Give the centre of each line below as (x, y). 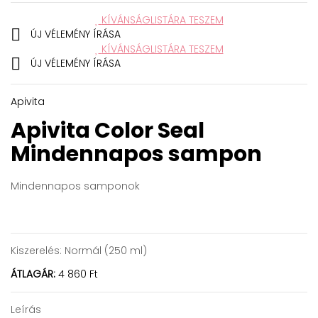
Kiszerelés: (36, 251)
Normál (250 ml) (104, 251)
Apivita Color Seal (108, 131)
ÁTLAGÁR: (33, 274)
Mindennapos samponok (75, 186)
